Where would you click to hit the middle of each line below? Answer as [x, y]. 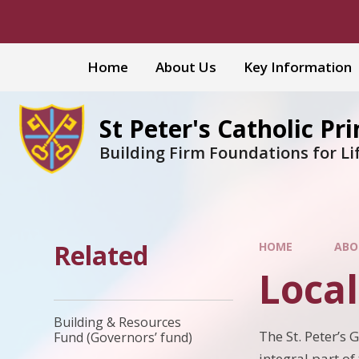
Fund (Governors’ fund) [123, 338]
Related [101, 255]
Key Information [298, 67]
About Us [186, 67]
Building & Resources [118, 323]
